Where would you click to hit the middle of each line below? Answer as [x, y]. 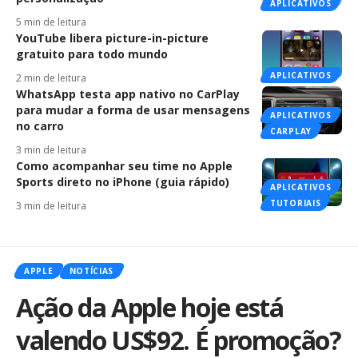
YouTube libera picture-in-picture [112, 38]
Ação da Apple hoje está [150, 307]
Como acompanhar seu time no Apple [124, 165]
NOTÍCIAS [91, 270]
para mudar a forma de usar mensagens [133, 109]
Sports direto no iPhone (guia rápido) [123, 181]
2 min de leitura [51, 78]
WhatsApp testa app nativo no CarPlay [128, 93]
